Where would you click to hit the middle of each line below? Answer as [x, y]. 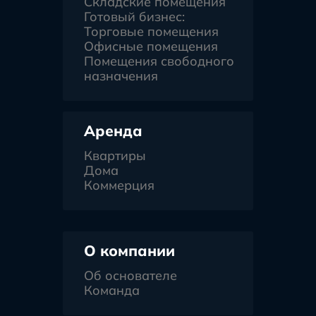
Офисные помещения [151, 47]
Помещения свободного [159, 61]
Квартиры [115, 156]
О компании [129, 251]
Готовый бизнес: [134, 17]
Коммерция [119, 186]
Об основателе [130, 276]
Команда [112, 291]
